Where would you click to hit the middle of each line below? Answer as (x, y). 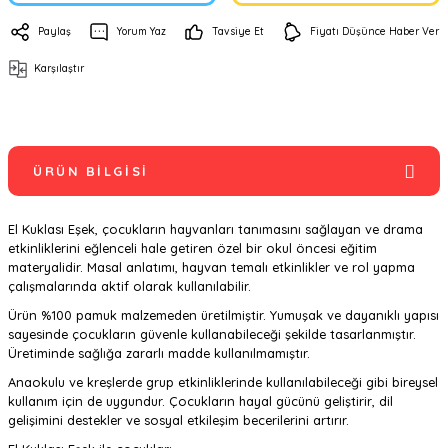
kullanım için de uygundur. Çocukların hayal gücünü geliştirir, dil (200, 401)
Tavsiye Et (238, 31)
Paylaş (54, 31)
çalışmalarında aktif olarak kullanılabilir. (129, 286)
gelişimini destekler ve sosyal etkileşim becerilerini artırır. (178, 420)
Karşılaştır (59, 68)
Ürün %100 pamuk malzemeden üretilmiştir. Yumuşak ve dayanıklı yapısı (223, 315)
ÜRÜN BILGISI (91, 171)
